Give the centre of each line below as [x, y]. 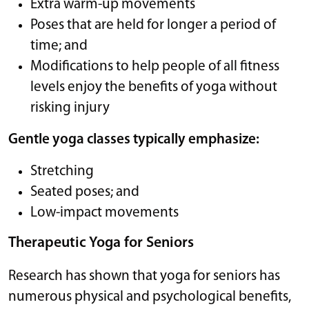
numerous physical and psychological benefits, [150, 297]
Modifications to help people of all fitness [155, 66]
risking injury [71, 108]
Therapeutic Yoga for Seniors [101, 243]
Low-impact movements [104, 212]
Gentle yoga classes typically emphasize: [134, 139]
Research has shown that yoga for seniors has [144, 276]
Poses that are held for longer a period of [153, 25]
